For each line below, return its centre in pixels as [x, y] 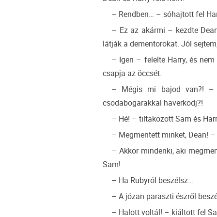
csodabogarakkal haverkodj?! [153, 103]
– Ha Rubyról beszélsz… [152, 180]
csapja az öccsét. [132, 73]
